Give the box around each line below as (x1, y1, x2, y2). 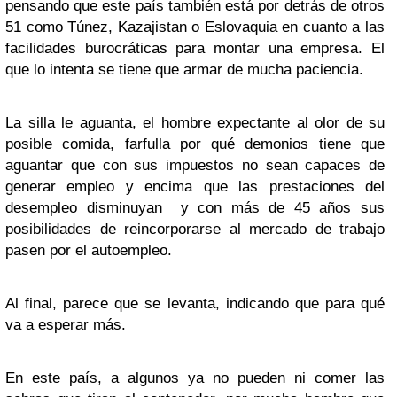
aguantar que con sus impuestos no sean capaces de (5, 157, 385, 174)
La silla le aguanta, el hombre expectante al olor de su (5, 114, 385, 131)
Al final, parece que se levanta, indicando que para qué (5, 295, 385, 312)
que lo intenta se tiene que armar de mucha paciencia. (5, 61, 363, 78)
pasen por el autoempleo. (5, 242, 172, 259)
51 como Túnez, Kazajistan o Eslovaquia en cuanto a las (5, 19, 385, 35)
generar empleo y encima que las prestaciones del (5, 178, 385, 195)
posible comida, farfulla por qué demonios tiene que (5, 136, 385, 152)
